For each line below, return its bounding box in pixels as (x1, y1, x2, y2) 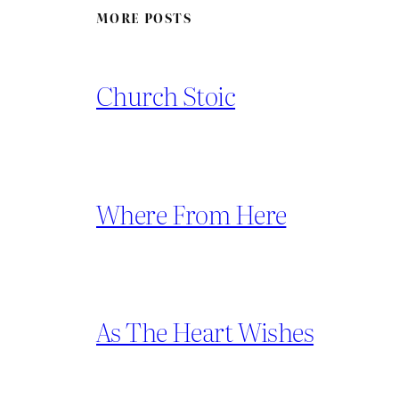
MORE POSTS (96, 8, 191, 28)
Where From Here (96, 193, 287, 232)
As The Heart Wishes (96, 312, 314, 351)
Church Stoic (96, 76, 236, 115)
